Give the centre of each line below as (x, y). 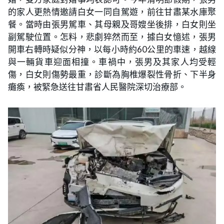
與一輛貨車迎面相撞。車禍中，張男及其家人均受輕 (112, 62)
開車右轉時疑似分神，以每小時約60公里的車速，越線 (112, 49)
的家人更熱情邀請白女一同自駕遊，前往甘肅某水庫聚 (112, 12)
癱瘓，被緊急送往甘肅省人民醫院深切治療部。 (97, 87)
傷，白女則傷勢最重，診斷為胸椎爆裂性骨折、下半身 (112, 74)
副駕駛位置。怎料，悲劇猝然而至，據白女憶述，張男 (112, 37)
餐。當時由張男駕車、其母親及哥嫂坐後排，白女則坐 (112, 24)
